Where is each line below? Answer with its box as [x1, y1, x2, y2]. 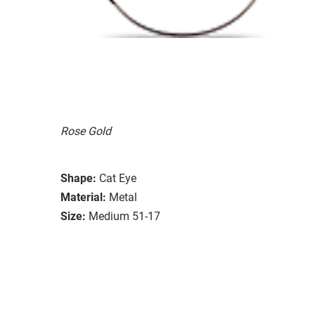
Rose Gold [60, 124, 111, 138]
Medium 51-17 [89, 209, 160, 223]
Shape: [60, 171, 96, 185]
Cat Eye [99, 171, 136, 185]
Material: [60, 190, 106, 204]
